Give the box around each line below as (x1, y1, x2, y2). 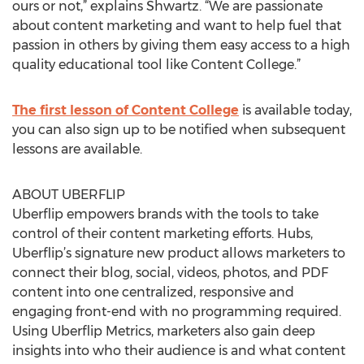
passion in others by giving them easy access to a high (12, 37, 350, 53)
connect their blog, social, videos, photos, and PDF (12, 265, 328, 280)
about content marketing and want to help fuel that (12, 18, 341, 33)
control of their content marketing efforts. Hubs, (12, 226, 313, 241)
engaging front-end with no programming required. (12, 304, 341, 319)
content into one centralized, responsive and (12, 284, 294, 300)
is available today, (239, 102, 352, 118)
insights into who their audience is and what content (12, 343, 345, 358)
